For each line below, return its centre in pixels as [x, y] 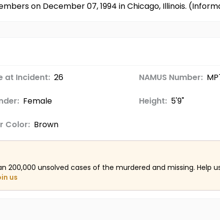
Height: [153, 101]
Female [37, 101]
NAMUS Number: [171, 77]
